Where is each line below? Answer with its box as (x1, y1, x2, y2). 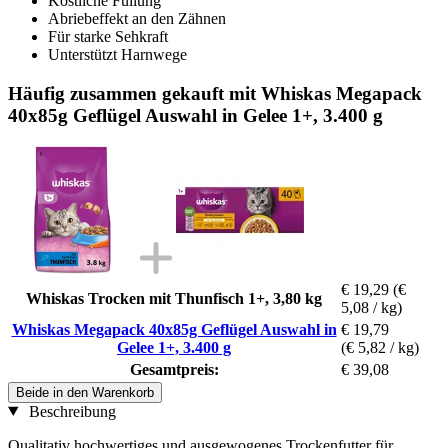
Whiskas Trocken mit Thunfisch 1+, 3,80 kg (26, 289, 322, 307)
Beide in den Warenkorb (16, 384, 154, 400)
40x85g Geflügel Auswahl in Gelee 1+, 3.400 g (8, 104, 383, 126)
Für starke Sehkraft (48, 28, 168, 46)
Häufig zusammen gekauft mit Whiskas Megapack (8, 82, 422, 104)
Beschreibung (24, 402, 116, 420)
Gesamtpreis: (129, 360, 219, 378)
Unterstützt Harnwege (48, 46, 187, 64)
